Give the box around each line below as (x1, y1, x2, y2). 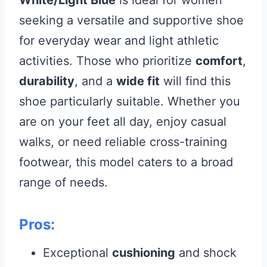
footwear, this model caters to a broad (19, 155, 233, 170)
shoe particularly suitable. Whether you (19, 94, 240, 109)
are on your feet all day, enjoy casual (19, 114, 226, 129)
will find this (160, 74, 231, 89)
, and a (74, 74, 116, 89)
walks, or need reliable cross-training (19, 135, 227, 150)
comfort (195, 54, 243, 69)
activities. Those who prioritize (19, 54, 195, 69)
